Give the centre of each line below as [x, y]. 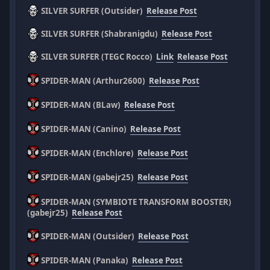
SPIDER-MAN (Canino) [85, 129]
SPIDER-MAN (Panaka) [86, 260]
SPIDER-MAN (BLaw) [82, 105]
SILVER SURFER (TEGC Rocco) [98, 56]
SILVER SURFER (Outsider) [93, 11]
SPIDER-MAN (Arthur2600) [94, 80]
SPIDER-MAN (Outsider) [89, 236]
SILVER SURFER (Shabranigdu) [101, 33]
